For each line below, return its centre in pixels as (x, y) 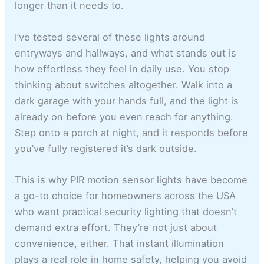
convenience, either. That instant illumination (120, 243)
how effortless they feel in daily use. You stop (122, 69)
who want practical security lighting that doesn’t (126, 211)
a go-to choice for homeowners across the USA (126, 195)
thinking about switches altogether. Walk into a (124, 85)
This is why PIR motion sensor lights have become (131, 179)
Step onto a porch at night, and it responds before (132, 132)
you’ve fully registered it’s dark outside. (106, 148)
